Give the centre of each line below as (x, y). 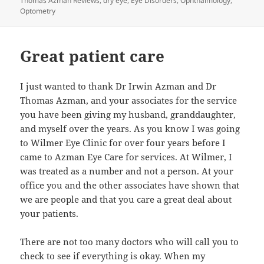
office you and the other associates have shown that (130, 185)
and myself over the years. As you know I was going (130, 128)
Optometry (38, 11)
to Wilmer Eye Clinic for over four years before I (123, 142)
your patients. (49, 213)
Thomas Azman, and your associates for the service (129, 100)
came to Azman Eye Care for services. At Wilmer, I (126, 156)
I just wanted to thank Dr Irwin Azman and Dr (118, 86)
